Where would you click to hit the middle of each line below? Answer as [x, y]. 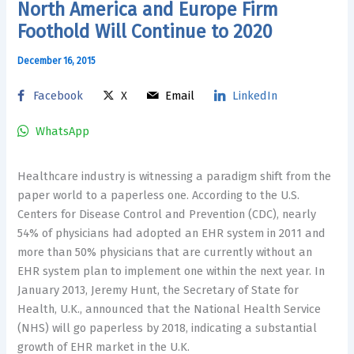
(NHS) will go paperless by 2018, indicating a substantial [168, 328]
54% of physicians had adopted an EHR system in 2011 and [172, 233]
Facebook [58, 95]
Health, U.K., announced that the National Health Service [169, 309]
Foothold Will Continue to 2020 [145, 32]
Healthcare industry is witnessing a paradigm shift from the [175, 176]
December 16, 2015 [57, 61]
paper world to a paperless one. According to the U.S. [159, 195]
